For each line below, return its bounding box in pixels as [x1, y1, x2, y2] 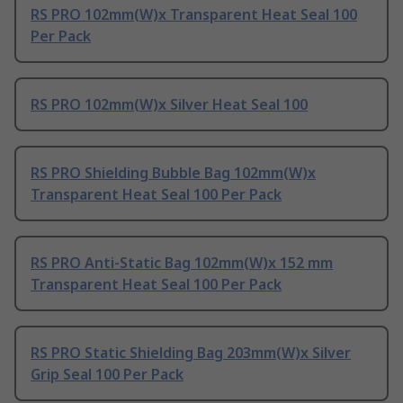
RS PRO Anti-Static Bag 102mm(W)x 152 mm [31, 252, 333, 273]
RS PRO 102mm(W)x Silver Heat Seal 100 [31, 94, 308, 114]
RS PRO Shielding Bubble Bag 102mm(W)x [31, 162, 316, 183]
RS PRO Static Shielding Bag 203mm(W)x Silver [31, 342, 351, 363]
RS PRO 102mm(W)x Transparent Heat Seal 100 [31, 4, 357, 24]
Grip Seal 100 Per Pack [31, 363, 184, 384]
